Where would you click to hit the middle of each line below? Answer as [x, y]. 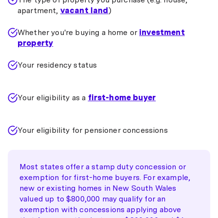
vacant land [84, 10]
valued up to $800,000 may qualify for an [93, 199]
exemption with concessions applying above [100, 209]
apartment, [39, 10]
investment [162, 32]
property [36, 43]
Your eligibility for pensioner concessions [93, 130]
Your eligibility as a [53, 98]
